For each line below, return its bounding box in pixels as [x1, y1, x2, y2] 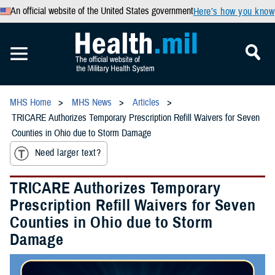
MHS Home [10, 96, 51, 109]
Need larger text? [35, 147, 101, 160]
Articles [133, 96, 160, 109]
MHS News [72, 96, 112, 109]
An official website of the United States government [10, 5, 193, 17]
